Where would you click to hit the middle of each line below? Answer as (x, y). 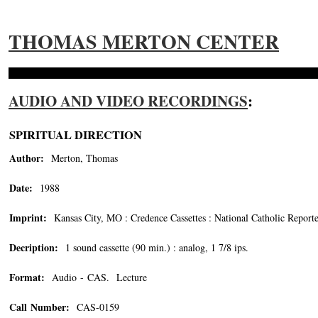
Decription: (34, 247)
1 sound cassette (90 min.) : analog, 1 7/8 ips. (153, 247)
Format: (27, 277)
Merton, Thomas (81, 158)
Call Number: (39, 307)
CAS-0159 (96, 307)
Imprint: (28, 218)
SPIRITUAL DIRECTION (76, 135)
